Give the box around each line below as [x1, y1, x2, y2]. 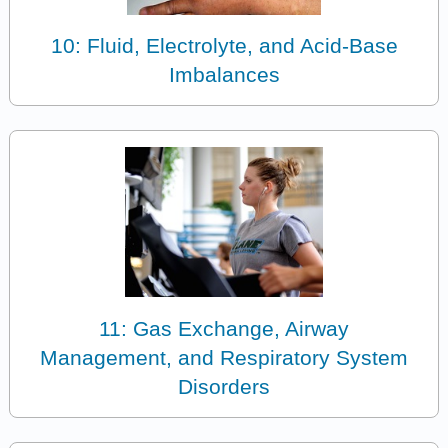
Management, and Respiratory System [40, 345, 408, 369]
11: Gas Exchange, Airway [99, 316, 349, 340]
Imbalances [168, 63, 280, 87]
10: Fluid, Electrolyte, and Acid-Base [50, 34, 398, 58]
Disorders [178, 374, 270, 398]
